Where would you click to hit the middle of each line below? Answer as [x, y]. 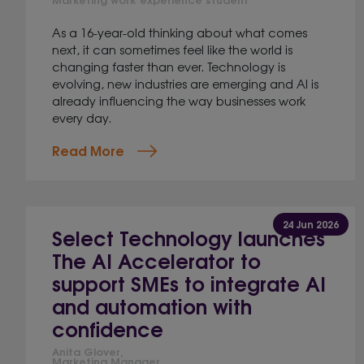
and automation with [152, 305]
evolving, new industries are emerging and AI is [185, 83]
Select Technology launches [188, 237]
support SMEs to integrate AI [189, 282]
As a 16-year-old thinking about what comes [180, 32]
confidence [108, 328]
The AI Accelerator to [156, 260]
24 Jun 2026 [311, 224]
